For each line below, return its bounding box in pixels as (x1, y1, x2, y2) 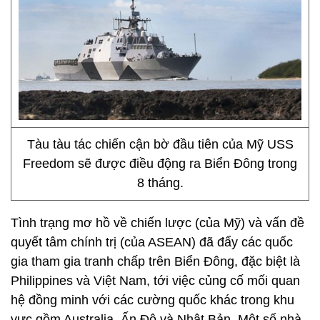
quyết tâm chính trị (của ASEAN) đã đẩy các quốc (11, 235, 293, 249)
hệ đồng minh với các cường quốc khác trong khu (11, 293, 294, 307)
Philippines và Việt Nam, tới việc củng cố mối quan (11, 274, 300, 288)
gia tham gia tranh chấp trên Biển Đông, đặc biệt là (11, 254, 300, 269)
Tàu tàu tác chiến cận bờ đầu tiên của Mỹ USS (26, 137, 294, 151)
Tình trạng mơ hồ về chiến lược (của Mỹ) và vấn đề (11, 216, 304, 230)
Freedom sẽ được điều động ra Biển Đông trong (23, 156, 297, 171)
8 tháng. (136, 176, 184, 190)
